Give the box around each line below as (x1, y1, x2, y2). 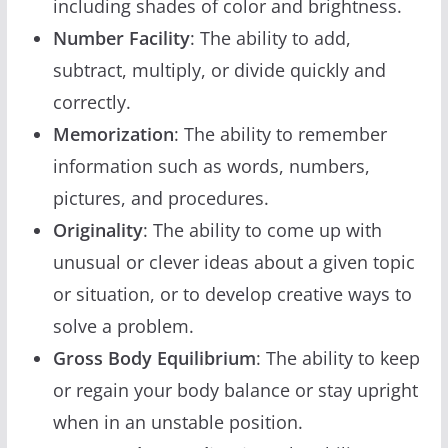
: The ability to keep (255, 345, 420, 370)
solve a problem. (52, 313, 194, 338)
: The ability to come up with (142, 217, 382, 242)
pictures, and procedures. (52, 185, 269, 210)
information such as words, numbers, (52, 153, 370, 178)
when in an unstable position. (52, 409, 303, 434)
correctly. (52, 89, 131, 114)
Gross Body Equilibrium (52, 345, 256, 370)
